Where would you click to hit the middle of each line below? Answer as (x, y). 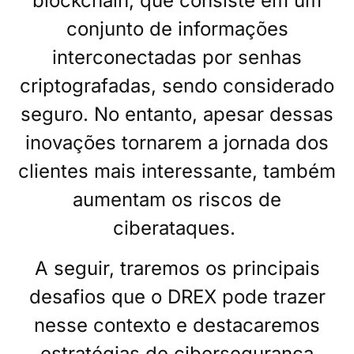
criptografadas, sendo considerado (177, 86)
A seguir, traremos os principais (177, 268)
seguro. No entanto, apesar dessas (177, 115)
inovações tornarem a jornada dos (177, 143)
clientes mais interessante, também (177, 171)
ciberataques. (174, 228)
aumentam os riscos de (177, 200)
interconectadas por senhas (177, 58)
